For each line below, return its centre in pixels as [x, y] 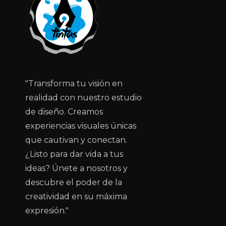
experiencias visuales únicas [81, 126]
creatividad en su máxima [76, 196]
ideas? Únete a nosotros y [76, 168]
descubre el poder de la [74, 182]
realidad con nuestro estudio [83, 97]
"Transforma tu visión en [74, 83]
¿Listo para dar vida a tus [74, 154]
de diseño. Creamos [64, 111]
